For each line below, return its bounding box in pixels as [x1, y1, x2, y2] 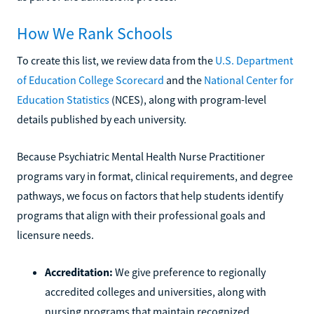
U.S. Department [215, 53, 293, 67]
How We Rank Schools [17, 22, 172, 44]
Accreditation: [45, 264, 113, 279]
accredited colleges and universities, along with [45, 284, 266, 299]
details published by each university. [17, 111, 186, 126]
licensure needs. [17, 227, 94, 242]
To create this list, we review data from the [17, 53, 215, 67]
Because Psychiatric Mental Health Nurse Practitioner [17, 149, 265, 163]
